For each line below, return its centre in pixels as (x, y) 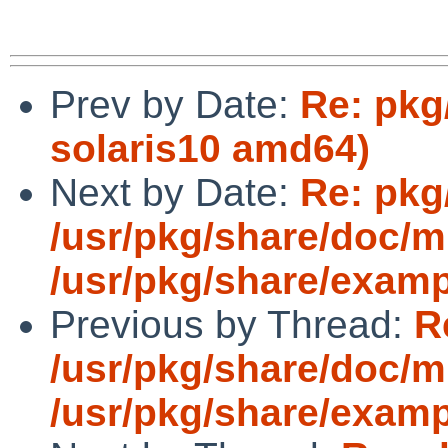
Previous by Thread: (232, 324)
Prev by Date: (175, 104)
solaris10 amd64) (210, 148)
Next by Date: (175, 192)
